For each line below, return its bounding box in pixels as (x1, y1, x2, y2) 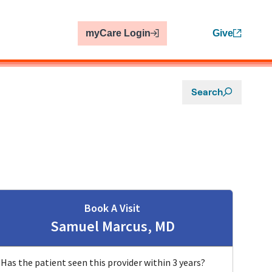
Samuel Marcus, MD (50, 217, 175, 236)
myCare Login (86, 28, 151, 38)
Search (191, 86, 223, 98)
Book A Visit (84, 201, 140, 215)
